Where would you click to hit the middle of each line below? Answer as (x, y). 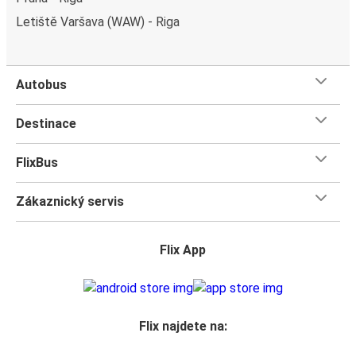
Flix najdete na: (183, 326)
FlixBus (37, 162)
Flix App (183, 250)
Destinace (46, 123)
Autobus (41, 84)
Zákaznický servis (70, 201)
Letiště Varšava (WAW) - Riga (98, 21)
